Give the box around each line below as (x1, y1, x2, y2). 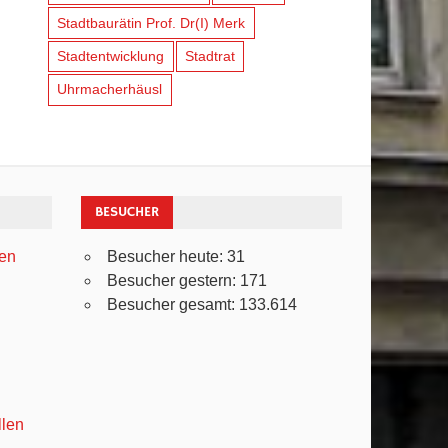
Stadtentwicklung (57, 48, 165, 65)
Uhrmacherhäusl (57, 81, 163, 98)
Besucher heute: (107, 248, 228, 265)
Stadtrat (184, 48, 235, 65)
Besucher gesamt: (107, 296, 240, 313)
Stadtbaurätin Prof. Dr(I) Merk (57, 14, 246, 31)
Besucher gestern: (107, 272, 241, 289)
